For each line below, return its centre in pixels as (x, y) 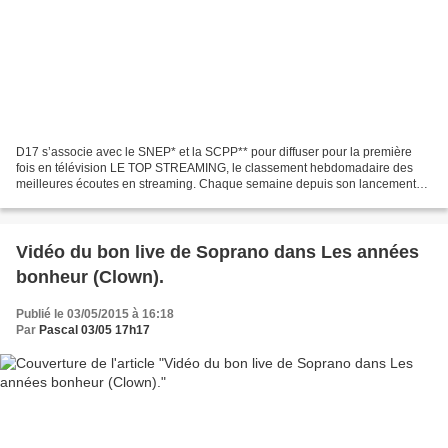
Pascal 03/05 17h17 (94, 330)
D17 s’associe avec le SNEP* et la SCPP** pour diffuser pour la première (214, 152)
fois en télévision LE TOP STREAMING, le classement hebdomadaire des (214, 168)
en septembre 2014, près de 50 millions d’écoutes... (156, 200)
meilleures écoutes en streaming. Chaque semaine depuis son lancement (216, 184)
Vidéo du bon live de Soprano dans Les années (217, 252)
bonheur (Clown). (90, 277)
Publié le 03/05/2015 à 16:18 (95, 314)
